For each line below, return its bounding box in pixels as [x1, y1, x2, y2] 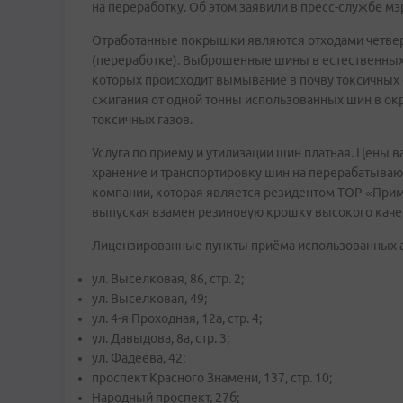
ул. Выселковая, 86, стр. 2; [92, 272, 244, 286]
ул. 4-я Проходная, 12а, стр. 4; [92, 311, 262, 326]
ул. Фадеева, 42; [92, 351, 185, 365]
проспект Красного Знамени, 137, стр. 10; [92, 371, 332, 385]
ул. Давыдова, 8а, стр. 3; [92, 331, 229, 345]
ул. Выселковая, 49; [92, 291, 207, 306]
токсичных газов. [92, 112, 193, 127]
